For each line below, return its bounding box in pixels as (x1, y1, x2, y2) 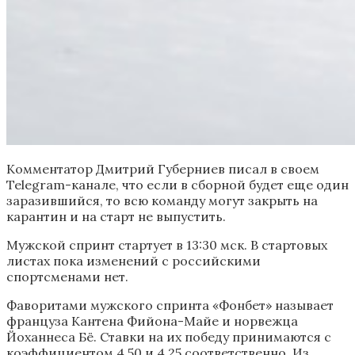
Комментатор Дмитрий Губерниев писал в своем (6, 160, 319, 177)
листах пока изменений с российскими (6, 252, 261, 269)
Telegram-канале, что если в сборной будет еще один (6, 176, 349, 193)
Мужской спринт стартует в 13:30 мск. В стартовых (6, 236, 327, 253)
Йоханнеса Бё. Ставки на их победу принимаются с (6, 328, 331, 345)
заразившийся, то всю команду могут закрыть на (6, 192, 318, 208)
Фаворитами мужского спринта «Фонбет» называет (6, 296, 334, 313)
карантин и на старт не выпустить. (6, 208, 226, 224)
